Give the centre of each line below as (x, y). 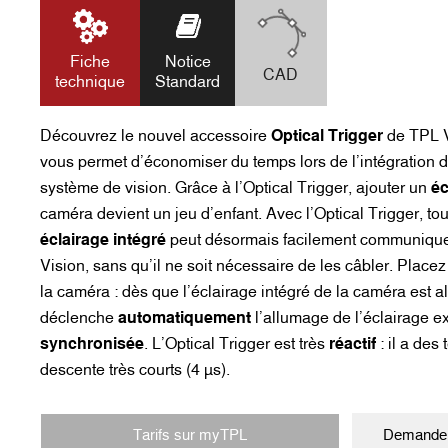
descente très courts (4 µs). (135, 369)
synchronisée (92, 343)
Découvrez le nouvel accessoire (155, 135)
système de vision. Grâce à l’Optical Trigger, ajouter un (235, 187)
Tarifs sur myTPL (189, 434)
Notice (187, 61)
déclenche (79, 317)
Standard (187, 81)
